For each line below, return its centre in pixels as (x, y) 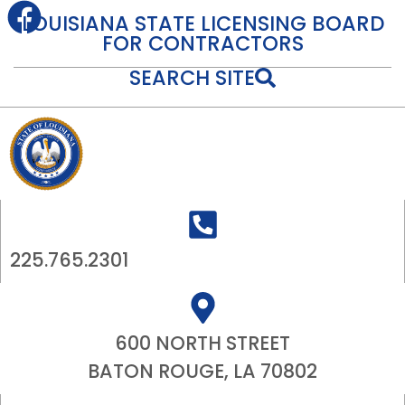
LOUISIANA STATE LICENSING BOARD (202, 24)
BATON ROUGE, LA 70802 (202, 372)
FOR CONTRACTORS (202, 43)
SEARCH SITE (193, 78)
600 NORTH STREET (202, 344)
